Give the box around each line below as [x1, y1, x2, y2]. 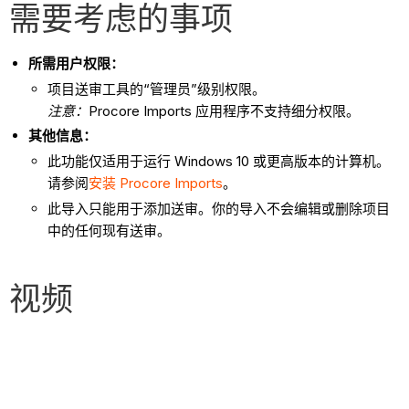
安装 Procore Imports [89, 174, 224, 193]
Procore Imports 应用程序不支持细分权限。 [89, 101, 361, 120]
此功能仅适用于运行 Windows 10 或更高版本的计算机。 [47, 152, 391, 171]
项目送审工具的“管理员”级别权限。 [47, 79, 267, 98]
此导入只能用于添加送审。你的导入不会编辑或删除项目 [47, 199, 391, 217]
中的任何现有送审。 [47, 221, 172, 239]
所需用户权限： [28, 54, 125, 72]
